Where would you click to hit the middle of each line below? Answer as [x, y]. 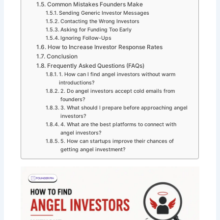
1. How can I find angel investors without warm [117, 75]
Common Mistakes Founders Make [95, 5]
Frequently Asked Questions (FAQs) [96, 66]
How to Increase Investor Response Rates [105, 47]
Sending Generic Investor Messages [104, 13]
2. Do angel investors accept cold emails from [118, 91]
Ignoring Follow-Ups [86, 38]
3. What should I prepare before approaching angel [124, 108]
